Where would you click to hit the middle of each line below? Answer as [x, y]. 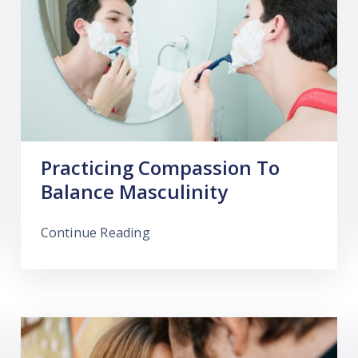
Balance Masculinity [134, 191]
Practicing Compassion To [160, 167]
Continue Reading [95, 232]
